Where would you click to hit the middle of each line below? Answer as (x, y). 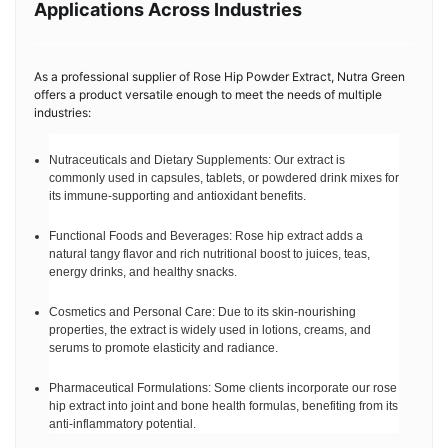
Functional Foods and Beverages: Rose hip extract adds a (206, 236)
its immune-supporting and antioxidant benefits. (177, 196)
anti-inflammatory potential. (122, 424)
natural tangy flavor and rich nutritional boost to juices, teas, (209, 254)
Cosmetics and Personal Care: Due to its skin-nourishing (202, 312)
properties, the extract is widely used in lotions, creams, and (210, 330)
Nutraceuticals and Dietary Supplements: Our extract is (197, 160)
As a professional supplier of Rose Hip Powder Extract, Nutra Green (219, 76)
